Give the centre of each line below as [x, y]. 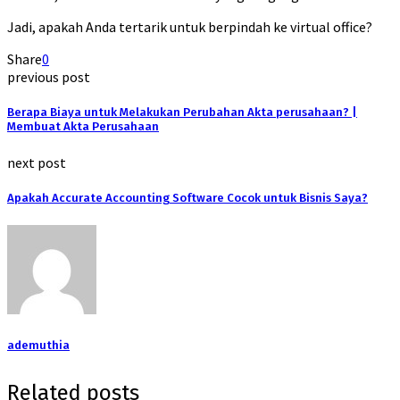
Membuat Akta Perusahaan [83, 126]
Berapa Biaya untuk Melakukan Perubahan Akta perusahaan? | [182, 112]
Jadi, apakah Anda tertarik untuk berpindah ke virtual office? [190, 26]
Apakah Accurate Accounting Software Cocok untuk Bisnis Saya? [187, 199]
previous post [49, 76]
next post [37, 162]
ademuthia [38, 345]
